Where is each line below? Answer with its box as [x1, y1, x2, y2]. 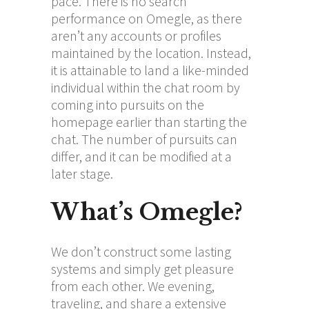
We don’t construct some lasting [51, 242, 231, 260]
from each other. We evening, [51, 277, 215, 295]
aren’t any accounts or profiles [51, 26, 221, 44]
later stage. [51, 164, 113, 182]
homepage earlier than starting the [51, 112, 247, 130]
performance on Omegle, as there [51, 9, 242, 27]
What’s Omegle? [51, 197, 243, 226]
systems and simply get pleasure [51, 259, 234, 277]
